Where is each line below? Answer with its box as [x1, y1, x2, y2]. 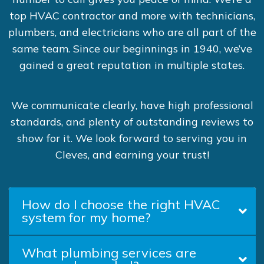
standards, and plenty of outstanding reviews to [11, 115, 253, 128]
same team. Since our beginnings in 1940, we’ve [12, 42, 252, 55]
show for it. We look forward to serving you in [17, 131, 247, 145]
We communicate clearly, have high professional [11, 98, 253, 112]
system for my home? [22, 209, 151, 226]
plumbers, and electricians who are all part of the [8, 25, 256, 39]
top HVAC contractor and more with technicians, [9, 9, 255, 22]
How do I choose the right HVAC [22, 196, 220, 213]
